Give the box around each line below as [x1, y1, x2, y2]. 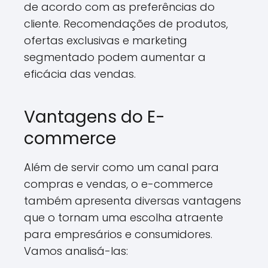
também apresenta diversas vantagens [24, 193, 241, 208]
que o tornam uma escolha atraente [24, 210, 223, 225]
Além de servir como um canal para [24, 160, 219, 175]
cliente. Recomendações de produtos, [24, 16, 228, 31]
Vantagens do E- [24, 105, 165, 129]
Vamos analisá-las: [24, 243, 128, 258]
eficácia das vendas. [24, 66, 136, 81]
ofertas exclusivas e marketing [24, 33, 187, 48]
